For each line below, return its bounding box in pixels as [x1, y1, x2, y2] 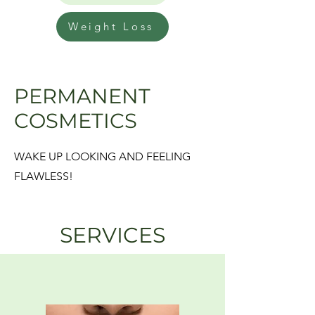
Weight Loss [67, 20, 155, 34]
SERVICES [60, 221, 165, 248]
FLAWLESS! [14, 169, 73, 183]
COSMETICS [14, 108, 137, 133]
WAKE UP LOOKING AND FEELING [14, 149, 191, 163]
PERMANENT [14, 83, 150, 108]
